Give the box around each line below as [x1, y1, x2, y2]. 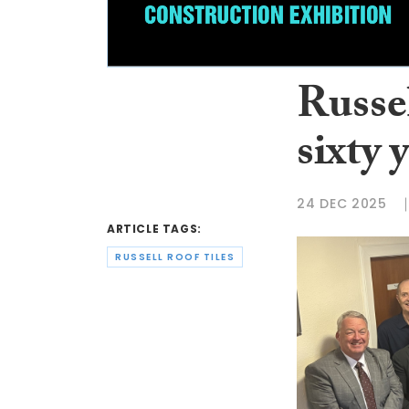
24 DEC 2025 [297, 194, 387, 214]
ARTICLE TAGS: [107, 221, 202, 237]
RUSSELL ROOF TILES [115, 250, 235, 265]
